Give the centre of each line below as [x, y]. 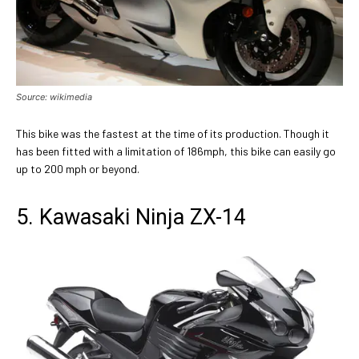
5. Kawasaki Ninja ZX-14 [131, 218]
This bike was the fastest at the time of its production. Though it [173, 134]
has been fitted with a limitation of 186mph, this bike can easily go [176, 151]
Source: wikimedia [54, 97]
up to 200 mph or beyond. [78, 169]
